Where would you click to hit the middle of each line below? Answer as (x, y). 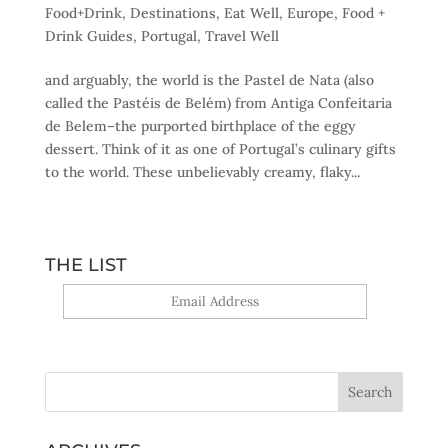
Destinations (172, 13)
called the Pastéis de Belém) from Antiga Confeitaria (218, 103)
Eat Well (251, 13)
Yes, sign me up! (215, 331)
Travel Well (241, 36)
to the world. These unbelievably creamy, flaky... (202, 172)
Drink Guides (88, 36)
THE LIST (85, 265)
